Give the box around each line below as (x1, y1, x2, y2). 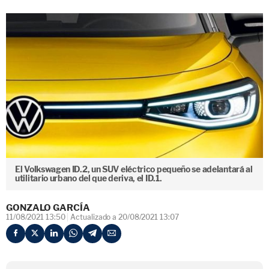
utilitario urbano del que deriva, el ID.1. (15, 173, 162, 183)
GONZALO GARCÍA (6, 202, 90, 213)
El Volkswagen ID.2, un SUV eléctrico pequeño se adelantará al (15, 164, 253, 174)
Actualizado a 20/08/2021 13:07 (70, 212, 179, 222)
